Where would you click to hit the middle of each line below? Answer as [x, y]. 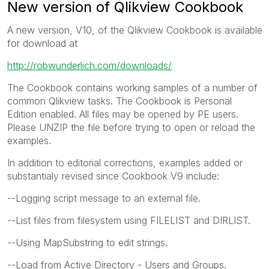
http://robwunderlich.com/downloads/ [89, 65]
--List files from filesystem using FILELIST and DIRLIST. [129, 220]
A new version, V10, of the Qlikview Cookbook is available [135, 30]
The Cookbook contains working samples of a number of [132, 87]
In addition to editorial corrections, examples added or [125, 162]
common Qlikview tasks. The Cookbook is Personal [119, 101]
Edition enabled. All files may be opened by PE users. [123, 114]
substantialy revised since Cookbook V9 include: [113, 176]
